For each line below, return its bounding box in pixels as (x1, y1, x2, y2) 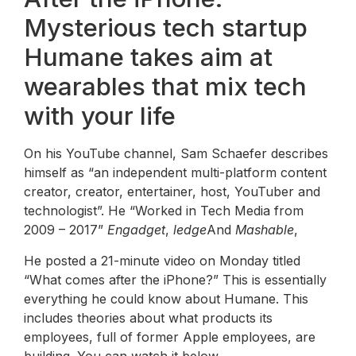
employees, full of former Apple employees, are (24, 328, 315, 345)
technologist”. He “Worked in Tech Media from (24, 203, 304, 219)
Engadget (107, 222, 165, 238)
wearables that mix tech (24, 72, 307, 103)
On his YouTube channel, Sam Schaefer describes (24, 145, 328, 162)
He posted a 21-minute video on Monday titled (24, 252, 300, 269)
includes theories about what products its (24, 309, 273, 326)
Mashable (235, 222, 294, 238)
